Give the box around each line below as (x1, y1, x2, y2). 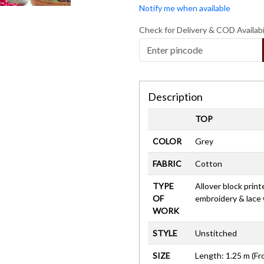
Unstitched (195, 227, 237, 238)
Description (148, 90, 203, 103)
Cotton (195, 158, 222, 169)
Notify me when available (139, 2, 230, 13)
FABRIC (153, 158, 181, 169)
